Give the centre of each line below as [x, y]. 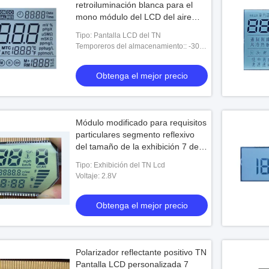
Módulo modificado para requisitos [141, 122]
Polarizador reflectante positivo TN [141, 252]
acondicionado [103, 29]
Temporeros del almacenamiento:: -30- [139, 46]
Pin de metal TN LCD [116, 159]
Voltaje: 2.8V [96, 176]
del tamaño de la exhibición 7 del [138, 147]
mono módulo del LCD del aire [134, 17]
